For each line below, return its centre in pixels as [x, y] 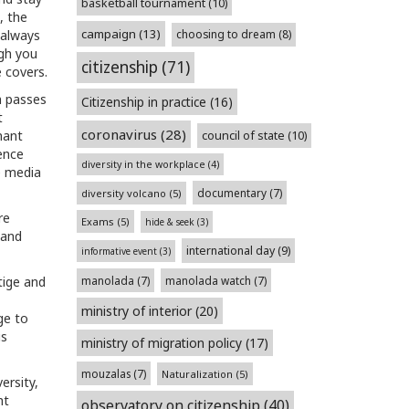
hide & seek [169, 222]
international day [230, 251]
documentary [231, 193]
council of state [243, 136]
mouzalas [105, 373]
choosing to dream [225, 34]
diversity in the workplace [143, 164]
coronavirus [119, 134]
